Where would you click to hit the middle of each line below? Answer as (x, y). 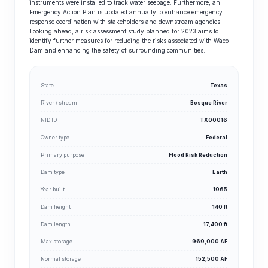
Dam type (53, 172)
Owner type (55, 137)
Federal (217, 137)
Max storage (57, 241)
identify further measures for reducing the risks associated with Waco (129, 41)
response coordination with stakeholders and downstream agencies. (126, 22)
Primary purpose (63, 155)
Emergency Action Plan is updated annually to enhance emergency (126, 12)
